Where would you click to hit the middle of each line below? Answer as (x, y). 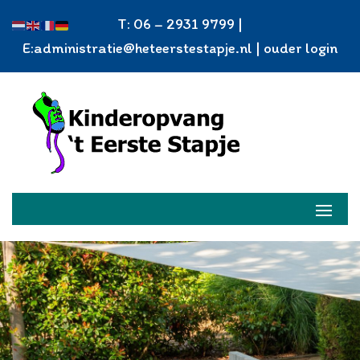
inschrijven (180, 246)
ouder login (301, 48)
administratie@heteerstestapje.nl (143, 48)
